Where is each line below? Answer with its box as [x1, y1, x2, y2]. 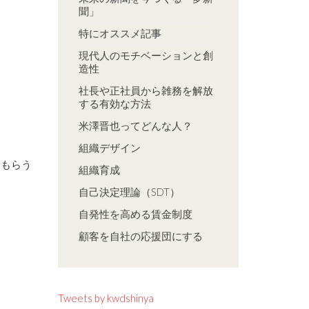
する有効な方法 [78, 97, 151, 110]
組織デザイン [78, 141, 141, 154]
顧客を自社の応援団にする [78, 229, 203, 242]
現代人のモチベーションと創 [78, 48, 213, 61]
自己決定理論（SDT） [78, 185, 180, 198]
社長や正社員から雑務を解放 [78, 83, 213, 97]
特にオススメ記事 [78, 26, 161, 39]
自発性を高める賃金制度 [78, 207, 192, 220]
